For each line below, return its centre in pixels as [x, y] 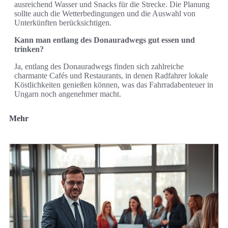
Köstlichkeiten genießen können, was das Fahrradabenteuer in [114, 84]
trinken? [29, 49]
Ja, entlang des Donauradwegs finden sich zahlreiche [99, 66]
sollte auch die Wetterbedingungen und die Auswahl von [105, 13]
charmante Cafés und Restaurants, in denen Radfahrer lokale [111, 75]
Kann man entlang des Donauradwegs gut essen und [105, 40]
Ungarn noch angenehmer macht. [68, 94]
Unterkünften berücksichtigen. [63, 22]
